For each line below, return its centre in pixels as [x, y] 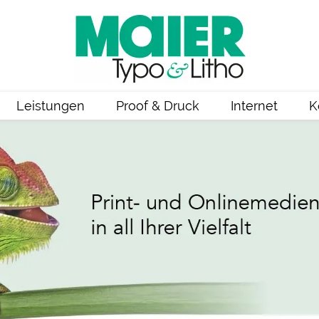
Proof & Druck [157, 106]
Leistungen [50, 106]
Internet [254, 106]
